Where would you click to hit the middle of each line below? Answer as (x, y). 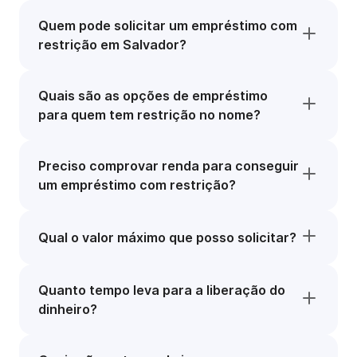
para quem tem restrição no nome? (149, 115)
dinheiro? (68, 309)
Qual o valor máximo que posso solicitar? (167, 237)
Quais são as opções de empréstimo (153, 96)
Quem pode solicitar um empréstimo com (168, 25)
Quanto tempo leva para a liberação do (162, 290)
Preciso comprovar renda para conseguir (169, 166)
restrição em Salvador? (112, 45)
